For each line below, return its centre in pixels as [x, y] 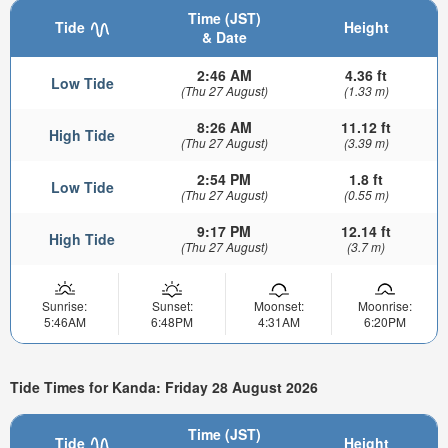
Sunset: [172, 306]
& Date [224, 37]
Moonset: [278, 306]
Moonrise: [384, 306]
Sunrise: [64, 306]
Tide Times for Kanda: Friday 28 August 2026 [164, 386]
